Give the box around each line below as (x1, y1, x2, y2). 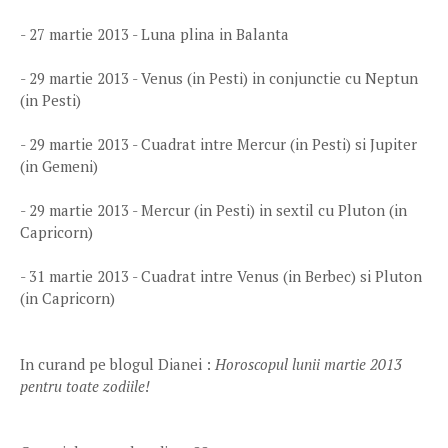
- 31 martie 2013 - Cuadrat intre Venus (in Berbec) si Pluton (20, 266, 422, 286)
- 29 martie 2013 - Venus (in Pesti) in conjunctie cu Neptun (20, 68, 418, 88)
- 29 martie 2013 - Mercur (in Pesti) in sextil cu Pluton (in (20, 200, 407, 220)
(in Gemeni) (20, 156, 98, 176)
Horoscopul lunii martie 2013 (215, 354, 402, 374)
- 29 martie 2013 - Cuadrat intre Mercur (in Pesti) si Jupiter (20, 134, 417, 154)
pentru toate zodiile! (20, 376, 150, 396)
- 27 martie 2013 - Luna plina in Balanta (20, 24, 289, 44)
